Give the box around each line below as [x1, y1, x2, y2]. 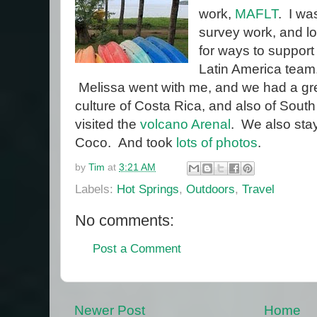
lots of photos [176, 134, 258, 150]
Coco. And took [75, 134, 176, 150]
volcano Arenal [140, 116, 231, 132]
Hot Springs [117, 182, 179, 197]
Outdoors [186, 182, 235, 197]
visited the [75, 116, 140, 132]
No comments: [75, 212, 174, 230]
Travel [242, 182, 275, 197]
